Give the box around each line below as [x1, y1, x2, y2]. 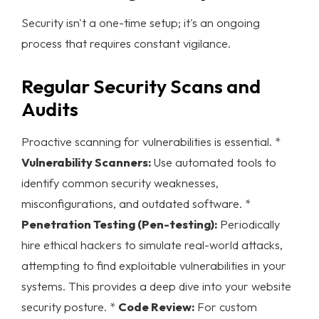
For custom [194, 298, 257, 314]
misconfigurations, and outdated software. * [21, 195, 251, 211]
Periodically [217, 216, 280, 231]
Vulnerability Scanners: [21, 154, 151, 169]
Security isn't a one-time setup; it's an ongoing [21, 14, 260, 30]
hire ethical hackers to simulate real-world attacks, [21, 236, 283, 252]
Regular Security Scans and [21, 73, 261, 98]
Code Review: [118, 298, 194, 314]
